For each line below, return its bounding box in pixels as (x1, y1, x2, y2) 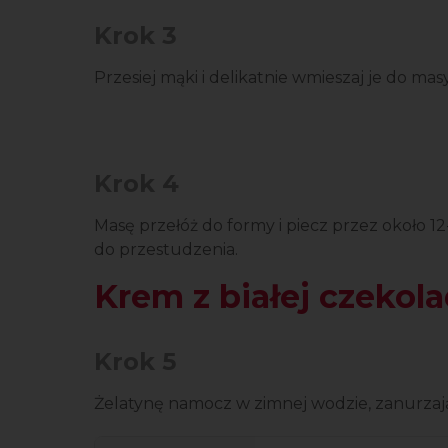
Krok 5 (94, 347, 176, 376)
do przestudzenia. (94, 240, 238, 259)
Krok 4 (94, 169, 179, 198)
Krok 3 (94, 21, 177, 50)
